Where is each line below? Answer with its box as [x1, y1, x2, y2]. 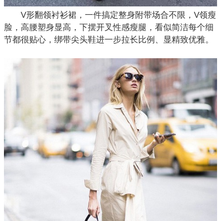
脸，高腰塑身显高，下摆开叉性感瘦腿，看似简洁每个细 [4, 23, 214, 33]
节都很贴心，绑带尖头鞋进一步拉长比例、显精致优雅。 [4, 35, 214, 45]
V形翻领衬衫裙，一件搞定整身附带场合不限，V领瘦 [4, 10, 216, 20]
